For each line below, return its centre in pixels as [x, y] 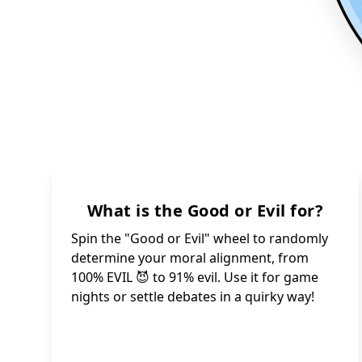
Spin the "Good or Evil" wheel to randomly [200, 238]
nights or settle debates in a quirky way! [193, 296]
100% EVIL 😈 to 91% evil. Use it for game [195, 277]
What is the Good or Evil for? [205, 210]
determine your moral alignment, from [190, 257]
